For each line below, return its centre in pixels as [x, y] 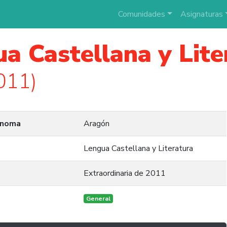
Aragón [97, 124]
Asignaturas [201, 14]
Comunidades [141, 14]
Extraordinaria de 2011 [125, 173]
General [98, 199]
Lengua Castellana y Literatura [138, 148]
